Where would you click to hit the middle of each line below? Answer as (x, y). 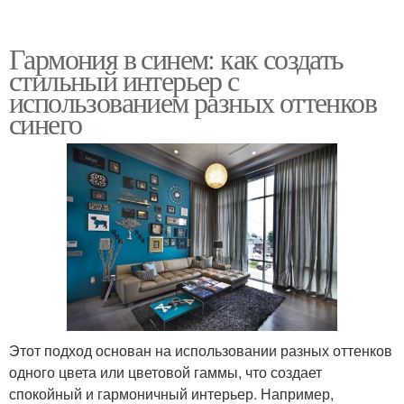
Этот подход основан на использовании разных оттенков (201, 351)
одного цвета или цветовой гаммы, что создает (165, 372)
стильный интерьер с (124, 79)
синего (46, 123)
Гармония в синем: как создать (176, 58)
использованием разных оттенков (193, 101)
